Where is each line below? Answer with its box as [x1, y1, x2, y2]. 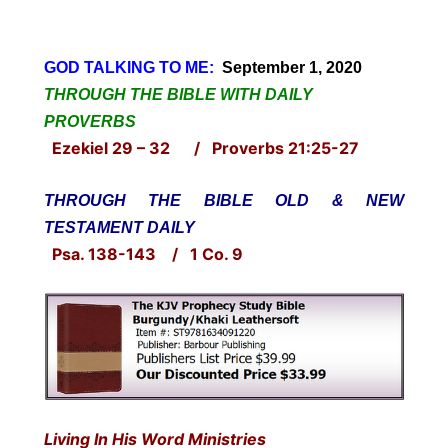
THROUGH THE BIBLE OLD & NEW [44, 191, 404, 209]
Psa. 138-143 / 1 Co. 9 [44, 243, 243, 264]
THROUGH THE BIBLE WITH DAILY [44, 85, 313, 103]
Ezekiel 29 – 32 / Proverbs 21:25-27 [44, 137, 359, 158]
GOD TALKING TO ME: [44, 58, 222, 76]
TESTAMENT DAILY [44, 218, 195, 236]
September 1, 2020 [222, 58, 362, 76]
